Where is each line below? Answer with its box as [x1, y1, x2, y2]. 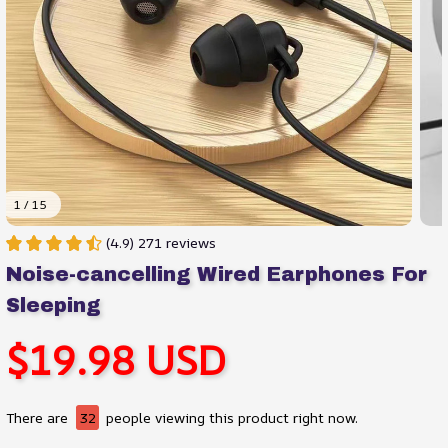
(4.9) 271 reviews [106, 233, 216, 252]
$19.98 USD [6, 333, 226, 387]
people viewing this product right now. [102, 408, 358, 427]
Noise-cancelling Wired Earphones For [6, 263, 427, 285]
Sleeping [6, 294, 100, 316]
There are [6, 408, 72, 427]
